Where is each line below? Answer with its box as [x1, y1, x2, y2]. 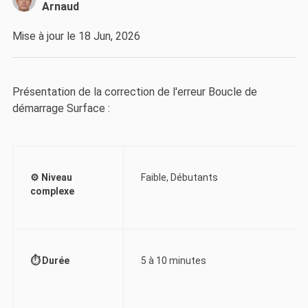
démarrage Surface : [12, 101, 110, 115]
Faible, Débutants [140, 172, 218, 184]
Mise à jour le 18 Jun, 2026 [12, 30, 140, 43]
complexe [30, 186, 74, 197]
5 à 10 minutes [140, 255, 206, 267]
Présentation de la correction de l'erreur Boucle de [12, 85, 257, 98]
